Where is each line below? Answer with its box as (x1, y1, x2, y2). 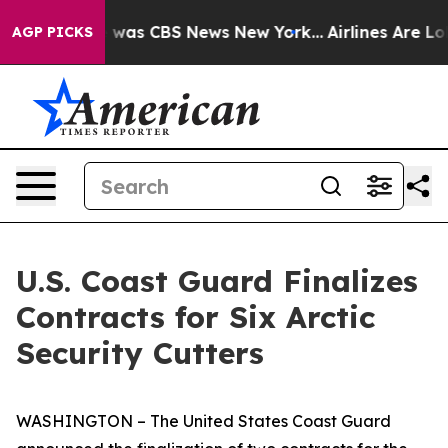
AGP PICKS (12, 23, 93, 41)
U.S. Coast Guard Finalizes (16, 262, 418, 300)
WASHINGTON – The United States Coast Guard (16, 411, 391, 431)
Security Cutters (16, 334, 264, 372)
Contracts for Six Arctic (16, 298, 375, 336)
